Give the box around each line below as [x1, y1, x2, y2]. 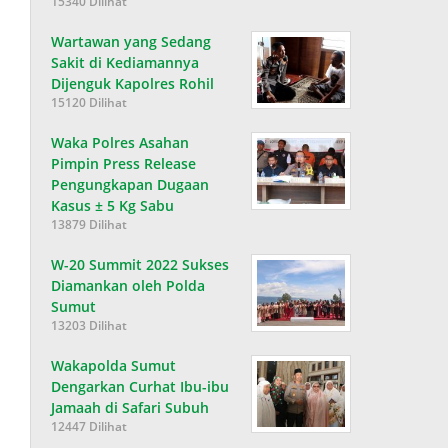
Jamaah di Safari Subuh [51, 397, 210, 417]
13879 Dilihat [51, 215, 128, 233]
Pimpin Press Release [51, 153, 197, 173]
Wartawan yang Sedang [51, 31, 212, 51]
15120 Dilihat [51, 93, 128, 111]
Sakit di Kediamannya [51, 52, 200, 72]
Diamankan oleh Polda [51, 275, 206, 295]
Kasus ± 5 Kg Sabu [51, 195, 179, 215]
